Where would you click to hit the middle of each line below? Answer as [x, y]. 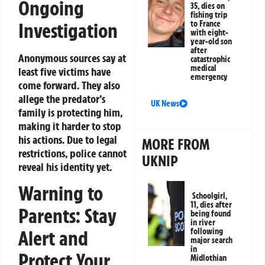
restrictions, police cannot [72, 153]
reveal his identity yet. [65, 167]
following [207, 232]
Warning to [61, 194]
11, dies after [211, 205]
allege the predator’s [62, 98]
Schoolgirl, [210, 196]
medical [204, 68]
